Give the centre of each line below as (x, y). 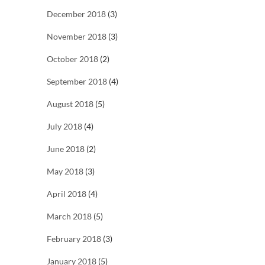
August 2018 (70, 104)
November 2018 (77, 37)
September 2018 (77, 82)
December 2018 (76, 14)
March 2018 (69, 216)
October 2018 (72, 59)
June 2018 (66, 149)
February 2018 (74, 239)
